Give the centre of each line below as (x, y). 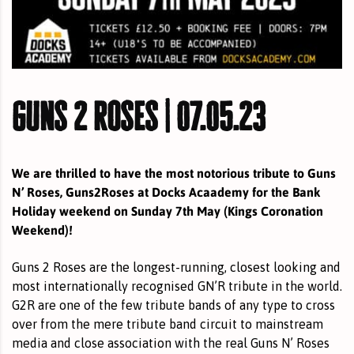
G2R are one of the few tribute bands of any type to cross (173, 305)
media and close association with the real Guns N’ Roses (171, 343)
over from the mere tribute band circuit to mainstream (168, 324)
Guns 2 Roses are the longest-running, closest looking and (176, 267)
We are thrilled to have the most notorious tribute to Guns (174, 172)
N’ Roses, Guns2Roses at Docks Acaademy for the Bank (166, 191)
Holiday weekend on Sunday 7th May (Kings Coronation (168, 210)
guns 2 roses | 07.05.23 (139, 116)
